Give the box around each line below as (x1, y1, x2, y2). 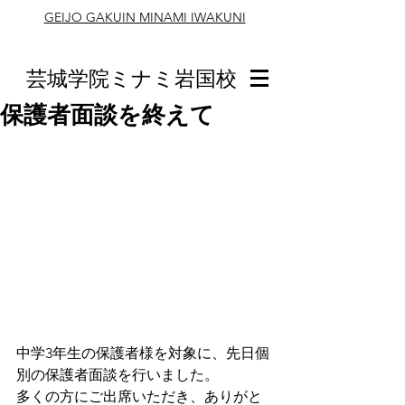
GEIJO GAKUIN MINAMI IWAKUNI (43, 9, 246, 25)
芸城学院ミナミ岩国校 (25, 68, 237, 90)
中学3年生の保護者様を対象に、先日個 (16, 344, 269, 362)
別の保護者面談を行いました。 (16, 366, 219, 383)
